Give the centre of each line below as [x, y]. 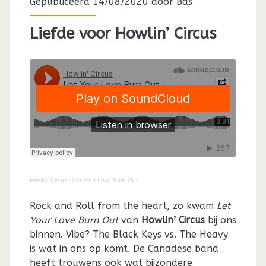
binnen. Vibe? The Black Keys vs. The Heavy [129, 234]
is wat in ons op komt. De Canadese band [124, 248]
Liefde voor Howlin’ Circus [123, 33]
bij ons [220, 220]
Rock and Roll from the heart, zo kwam [123, 205]
